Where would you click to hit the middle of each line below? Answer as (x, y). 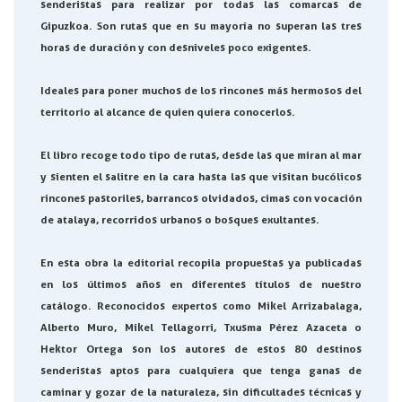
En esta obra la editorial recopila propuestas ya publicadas (201, 263)
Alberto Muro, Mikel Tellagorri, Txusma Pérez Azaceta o (201, 328)
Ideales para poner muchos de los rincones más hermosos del (201, 91)
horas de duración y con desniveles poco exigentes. (176, 48)
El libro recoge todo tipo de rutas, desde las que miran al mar (201, 155)
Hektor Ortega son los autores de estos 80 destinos (201, 349)
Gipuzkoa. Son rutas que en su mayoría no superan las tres (201, 26)
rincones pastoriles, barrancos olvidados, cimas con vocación (201, 198)
